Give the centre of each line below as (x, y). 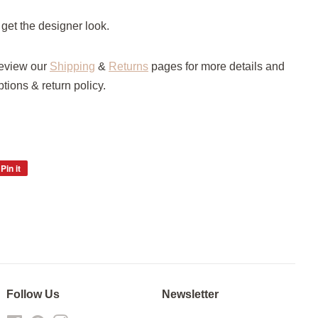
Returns (128, 66)
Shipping (72, 66)
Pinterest (45, 199)
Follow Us (33, 294)
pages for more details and (218, 66)
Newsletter (190, 294)
